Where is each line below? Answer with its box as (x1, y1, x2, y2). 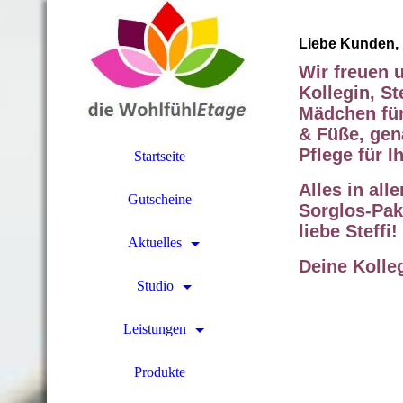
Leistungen (123, 321, 186, 336)
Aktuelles (128, 235, 182, 250)
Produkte (133, 364, 185, 380)
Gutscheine (127, 192, 192, 207)
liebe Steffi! (299, 221, 398, 242)
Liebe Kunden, (299, 36, 399, 51)
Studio (136, 278, 174, 293)
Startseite (133, 148, 185, 164)
